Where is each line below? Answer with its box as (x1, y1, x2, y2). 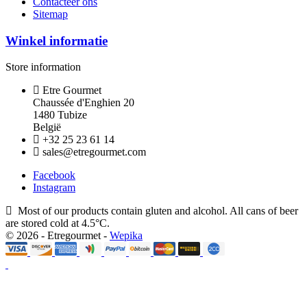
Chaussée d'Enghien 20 (33, 97, 134, 109)
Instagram (33, 182, 75, 194)
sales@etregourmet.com (42, 146, 146, 158)
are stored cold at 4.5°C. (5, 217, 110, 230)
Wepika (110, 230, 143, 242)
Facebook (33, 169, 75, 182)
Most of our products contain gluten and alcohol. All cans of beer (18, 205, 298, 217)
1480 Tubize (33, 109, 87, 121)
